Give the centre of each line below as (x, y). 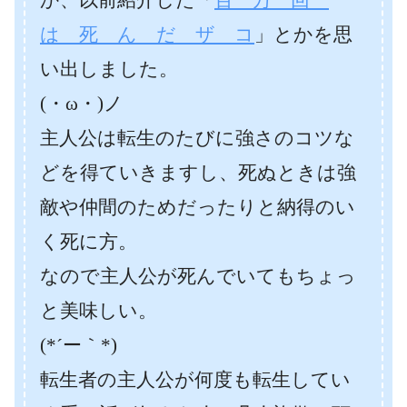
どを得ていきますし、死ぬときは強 (198, 173)
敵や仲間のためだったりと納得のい (198, 207)
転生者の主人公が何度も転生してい (195, 380)
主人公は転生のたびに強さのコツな (197, 138)
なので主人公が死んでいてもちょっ (198, 276)
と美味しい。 (99, 311)
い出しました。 (109, 69)
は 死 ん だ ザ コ (147, 35)
